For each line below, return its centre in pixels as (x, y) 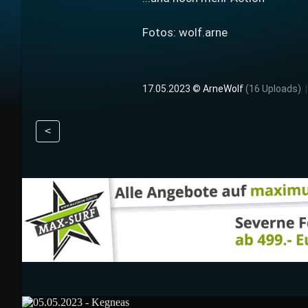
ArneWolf (223, 89)
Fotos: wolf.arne (185, 33)
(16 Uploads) (273, 89)
